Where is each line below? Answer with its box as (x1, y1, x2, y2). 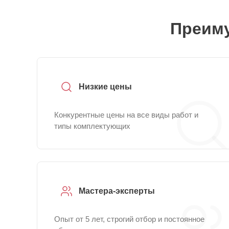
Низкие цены (79, 82, 132, 91)
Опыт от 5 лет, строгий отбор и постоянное (54, 215, 204, 223)
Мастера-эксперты (79, 187, 155, 195)
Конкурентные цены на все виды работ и (54, 110, 198, 119)
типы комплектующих (54, 122, 130, 130)
